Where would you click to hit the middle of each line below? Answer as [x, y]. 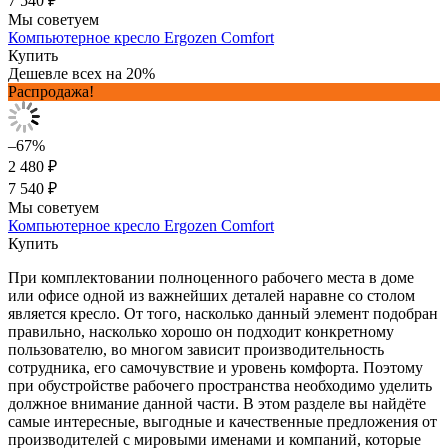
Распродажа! [51, 91]
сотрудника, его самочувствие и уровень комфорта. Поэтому [215, 367]
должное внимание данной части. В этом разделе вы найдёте [217, 403]
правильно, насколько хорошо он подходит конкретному [201, 331]
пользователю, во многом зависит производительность [196, 349]
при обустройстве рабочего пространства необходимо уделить [220, 385]
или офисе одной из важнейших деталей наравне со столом [211, 295]
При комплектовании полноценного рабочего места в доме [211, 277]
